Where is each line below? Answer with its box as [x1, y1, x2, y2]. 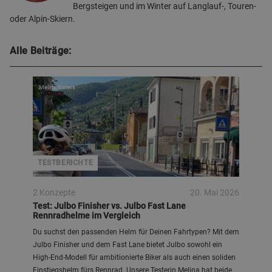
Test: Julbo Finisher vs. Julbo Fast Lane [33, 201, 186, 211]
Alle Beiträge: [10, 45, 72, 56]
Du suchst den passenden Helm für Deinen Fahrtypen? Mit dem [33, 228, 239, 236]
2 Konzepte [33, 188, 75, 197]
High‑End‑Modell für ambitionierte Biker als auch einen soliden [33, 253, 236, 262]
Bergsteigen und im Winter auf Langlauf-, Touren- [73, 1, 256, 11]
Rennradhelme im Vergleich [33, 211, 140, 220]
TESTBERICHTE [38, 158, 93, 167]
